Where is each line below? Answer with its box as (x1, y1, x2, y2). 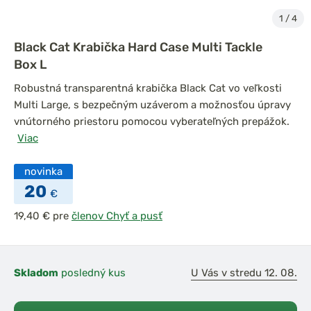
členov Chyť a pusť (72, 210, 162, 222)
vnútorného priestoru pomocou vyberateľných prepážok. (14, 115, 289, 128)
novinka (24, 165, 62, 178)
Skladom (14, 267, 58, 279)
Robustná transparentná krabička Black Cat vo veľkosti (14, 82, 282, 94)
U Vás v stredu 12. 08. (191, 267, 297, 279)
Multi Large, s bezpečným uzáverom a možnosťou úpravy (14, 99, 291, 111)
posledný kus (58, 267, 126, 279)
